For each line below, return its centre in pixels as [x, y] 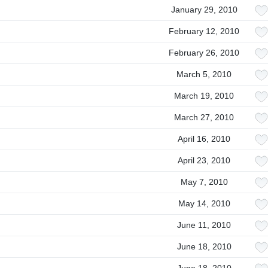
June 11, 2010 [204, 225]
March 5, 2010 [204, 74]
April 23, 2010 [204, 160]
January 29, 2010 [204, 10]
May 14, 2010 [204, 203]
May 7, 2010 [204, 182]
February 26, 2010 [204, 53]
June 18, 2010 [204, 246]
